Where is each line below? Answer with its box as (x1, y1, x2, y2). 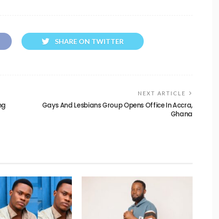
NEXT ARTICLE (138, 90, 186, 97)
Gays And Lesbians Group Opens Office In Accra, (42, 101, 193, 110)
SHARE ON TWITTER (55, 37, 124, 46)
